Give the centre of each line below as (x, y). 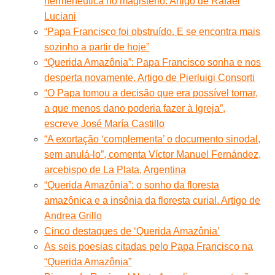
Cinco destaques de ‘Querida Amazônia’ (132, 231)
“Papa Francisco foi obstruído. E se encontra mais (153, 31)
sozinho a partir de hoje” (97, 47)
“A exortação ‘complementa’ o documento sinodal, (153, 139)
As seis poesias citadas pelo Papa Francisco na (149, 246)
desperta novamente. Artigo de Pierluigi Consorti (150, 77)
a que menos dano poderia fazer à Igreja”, (135, 108)
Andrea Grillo (73, 215)
